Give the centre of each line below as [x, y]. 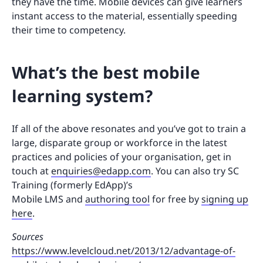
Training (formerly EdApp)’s [72, 185]
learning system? [82, 95]
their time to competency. [69, 30]
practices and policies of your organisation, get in [122, 156]
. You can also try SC [195, 171]
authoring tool [117, 199]
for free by [176, 199]
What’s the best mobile [106, 72]
